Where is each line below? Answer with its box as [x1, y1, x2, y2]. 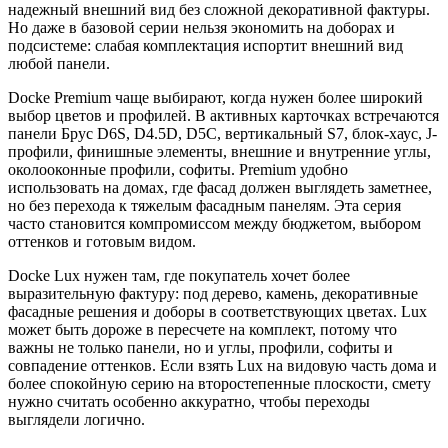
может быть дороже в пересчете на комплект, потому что [8, 320, 397, 338]
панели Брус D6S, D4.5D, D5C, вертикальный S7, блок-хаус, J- [8, 124, 437, 142]
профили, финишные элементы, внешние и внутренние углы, [8, 142, 431, 160]
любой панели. [8, 54, 110, 72]
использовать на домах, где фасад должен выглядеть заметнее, [8, 178, 432, 196]
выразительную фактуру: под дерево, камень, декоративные [8, 284, 418, 302]
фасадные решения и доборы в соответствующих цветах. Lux [8, 302, 427, 320]
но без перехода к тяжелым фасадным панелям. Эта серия [8, 196, 401, 214]
